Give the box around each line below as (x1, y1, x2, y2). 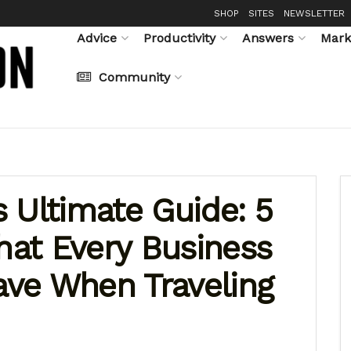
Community (99, 69, 170, 85)
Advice (77, 30, 117, 45)
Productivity (143, 30, 215, 45)
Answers (242, 30, 294, 45)
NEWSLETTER (284, 8, 345, 19)
